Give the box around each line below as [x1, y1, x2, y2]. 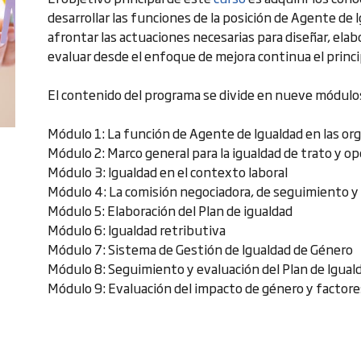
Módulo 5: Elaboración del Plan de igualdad [48, 201, 293, 220]
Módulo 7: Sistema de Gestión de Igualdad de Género [48, 239, 353, 259]
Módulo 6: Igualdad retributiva [48, 220, 226, 239]
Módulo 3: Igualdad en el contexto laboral [48, 162, 288, 181]
